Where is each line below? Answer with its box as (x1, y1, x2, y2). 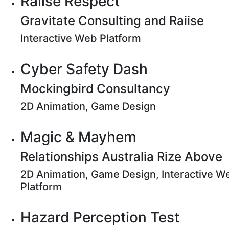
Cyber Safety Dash (20, 60, 148, 78)
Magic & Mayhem (20, 128, 136, 146)
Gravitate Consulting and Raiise (20, 13, 204, 28)
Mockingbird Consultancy (20, 81, 170, 96)
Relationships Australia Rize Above (20, 149, 222, 164)
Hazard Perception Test (20, 209, 179, 226)
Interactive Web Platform (20, 32, 141, 44)
